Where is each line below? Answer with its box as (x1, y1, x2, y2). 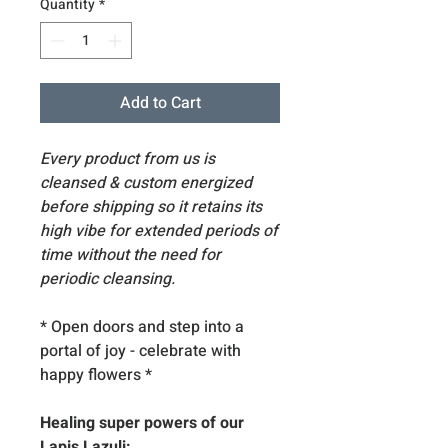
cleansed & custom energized (40, 171, 252, 195)
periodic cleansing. (40, 267, 175, 291)
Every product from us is (40, 147, 215, 171)
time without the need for (40, 243, 221, 267)
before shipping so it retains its (40, 195, 262, 219)
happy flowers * (40, 363, 156, 387)
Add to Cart (119, 91, 201, 115)
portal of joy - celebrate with (40, 339, 241, 363)
